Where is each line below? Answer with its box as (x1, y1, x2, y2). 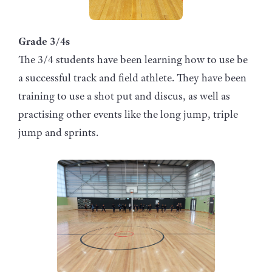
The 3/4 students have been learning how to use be (18, 52, 248, 66)
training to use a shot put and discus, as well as (18, 89, 230, 103)
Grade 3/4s (18, 34, 70, 48)
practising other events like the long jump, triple (18, 107, 238, 121)
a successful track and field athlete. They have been (18, 70, 246, 84)
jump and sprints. (18, 125, 98, 139)
